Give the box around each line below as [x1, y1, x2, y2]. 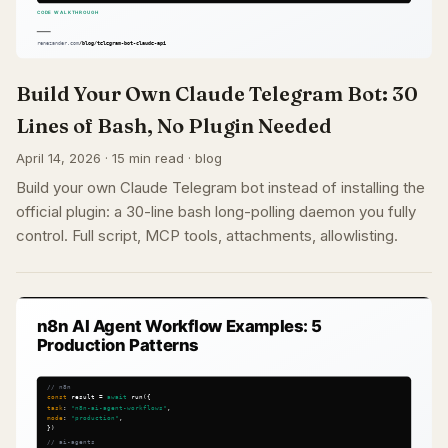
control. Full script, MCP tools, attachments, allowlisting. [16, 226, 398, 246]
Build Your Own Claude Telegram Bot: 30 [16, 81, 418, 107]
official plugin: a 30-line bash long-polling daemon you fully [16, 202, 416, 222]
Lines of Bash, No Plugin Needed [16, 113, 332, 139]
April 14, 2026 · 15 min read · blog [16, 150, 222, 167]
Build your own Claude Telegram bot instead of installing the [16, 178, 425, 198]
